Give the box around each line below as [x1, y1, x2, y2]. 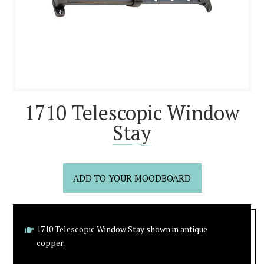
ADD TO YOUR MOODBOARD [73, 171, 191, 184]
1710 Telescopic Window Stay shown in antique [37, 223, 208, 235]
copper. [37, 237, 65, 248]
